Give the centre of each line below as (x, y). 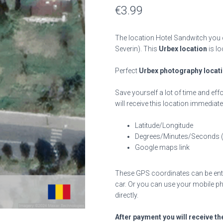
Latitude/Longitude (164, 125)
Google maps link (162, 147)
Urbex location (183, 49)
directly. (127, 195)
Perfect (127, 71)
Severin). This (137, 49)
